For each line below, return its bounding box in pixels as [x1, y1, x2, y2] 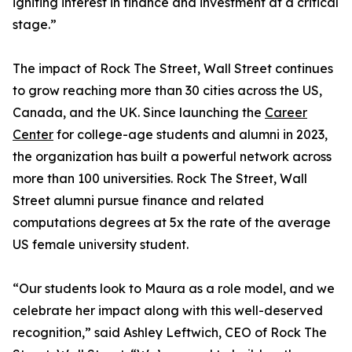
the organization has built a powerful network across [13, 148, 332, 164]
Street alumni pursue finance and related [13, 192, 264, 208]
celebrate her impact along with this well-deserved [13, 302, 323, 318]
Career [265, 104, 307, 120]
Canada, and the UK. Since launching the [13, 104, 265, 120]
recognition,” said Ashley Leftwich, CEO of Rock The [13, 324, 327, 340]
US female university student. [13, 236, 189, 252]
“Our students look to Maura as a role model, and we [13, 280, 335, 296]
